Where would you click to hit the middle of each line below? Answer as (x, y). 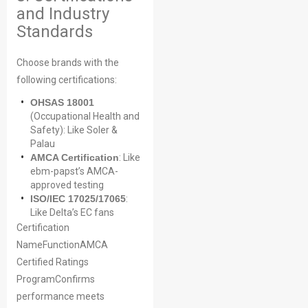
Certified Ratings (53, 262)
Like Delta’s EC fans (72, 212)
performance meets (60, 296)
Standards (55, 32)
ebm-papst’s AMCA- (74, 171)
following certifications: (67, 80)
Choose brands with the (68, 63)
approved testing (67, 185)
